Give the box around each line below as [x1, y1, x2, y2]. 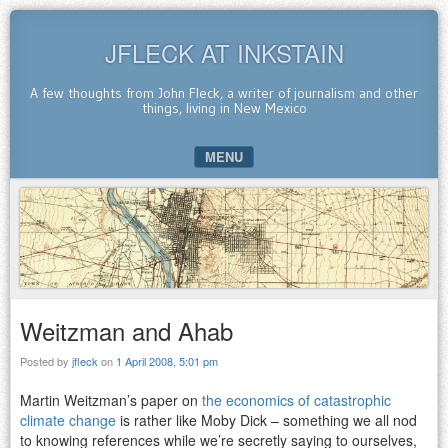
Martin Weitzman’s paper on [20, 389, 202, 410]
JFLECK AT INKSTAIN [104, 35, 344, 70]
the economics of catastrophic [202, 389, 391, 410]
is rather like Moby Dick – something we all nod [116, 409, 417, 430]
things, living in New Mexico [141, 99, 307, 117]
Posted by [20, 352, 72, 369]
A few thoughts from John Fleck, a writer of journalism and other [30, 84, 418, 102]
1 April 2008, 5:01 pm [116, 352, 218, 369]
